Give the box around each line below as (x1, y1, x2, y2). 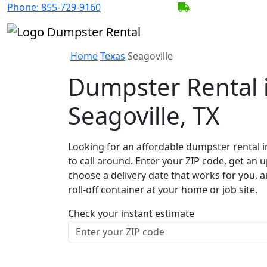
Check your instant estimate (68, 206, 194, 220)
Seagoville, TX (68, 98, 219, 132)
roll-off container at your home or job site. (68, 182, 257, 196)
